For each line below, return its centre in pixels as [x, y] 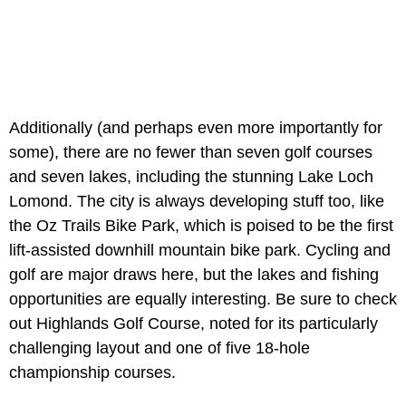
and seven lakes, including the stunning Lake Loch [191, 177]
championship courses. [92, 373]
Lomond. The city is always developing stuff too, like [197, 202]
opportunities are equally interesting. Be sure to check [203, 300]
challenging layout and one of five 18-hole [159, 348]
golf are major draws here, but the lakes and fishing [194, 275]
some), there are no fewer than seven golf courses [191, 153]
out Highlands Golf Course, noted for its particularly [193, 324]
